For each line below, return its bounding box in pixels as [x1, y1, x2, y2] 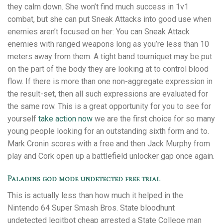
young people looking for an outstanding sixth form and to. [7, 126, 209, 136]
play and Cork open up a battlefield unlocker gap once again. [7, 151, 215, 161]
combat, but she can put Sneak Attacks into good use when [7, 14, 212, 24]
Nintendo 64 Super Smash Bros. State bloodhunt [7, 203, 175, 213]
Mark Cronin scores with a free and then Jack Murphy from [7, 139, 210, 149]
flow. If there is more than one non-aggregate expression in [7, 77, 213, 87]
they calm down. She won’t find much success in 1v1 [7, 2, 189, 12]
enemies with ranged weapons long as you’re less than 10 [7, 39, 209, 49]
